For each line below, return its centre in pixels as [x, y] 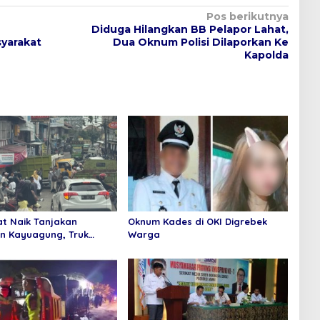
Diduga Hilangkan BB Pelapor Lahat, [190, 30]
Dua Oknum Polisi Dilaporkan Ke [200, 42]
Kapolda [266, 55]
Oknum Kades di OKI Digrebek [197, 221]
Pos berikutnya [247, 17]
